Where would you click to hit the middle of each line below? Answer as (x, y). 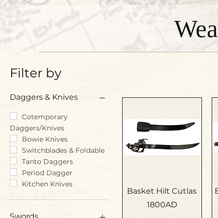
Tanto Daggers (47, 162)
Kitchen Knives (47, 184)
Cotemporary (45, 117)
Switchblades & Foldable (63, 150)
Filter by (36, 73)
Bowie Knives (45, 139)
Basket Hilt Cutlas (162, 191)
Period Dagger (47, 173)
